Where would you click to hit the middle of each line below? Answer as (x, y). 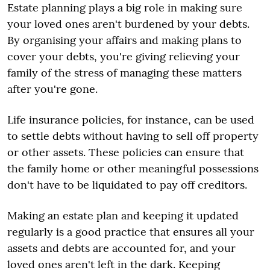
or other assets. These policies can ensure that (126, 152)
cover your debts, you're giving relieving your (124, 56)
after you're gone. (52, 89)
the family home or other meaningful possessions (133, 168)
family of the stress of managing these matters (124, 72)
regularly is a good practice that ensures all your (131, 231)
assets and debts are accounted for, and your (121, 248)
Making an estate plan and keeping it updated (123, 215)
